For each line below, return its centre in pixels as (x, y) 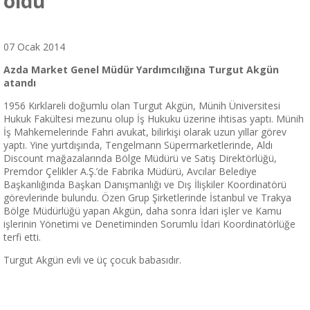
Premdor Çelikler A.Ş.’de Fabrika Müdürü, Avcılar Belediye (130, 171)
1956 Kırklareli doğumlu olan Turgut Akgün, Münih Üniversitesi (142, 105)
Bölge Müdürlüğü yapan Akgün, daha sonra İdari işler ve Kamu (143, 210)
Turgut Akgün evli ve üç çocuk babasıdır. (92, 259)
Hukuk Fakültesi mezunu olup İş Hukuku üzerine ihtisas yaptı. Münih (154, 118)
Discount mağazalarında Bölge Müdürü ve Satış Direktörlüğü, (140, 158)
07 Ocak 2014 (34, 46)
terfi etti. (22, 237)
